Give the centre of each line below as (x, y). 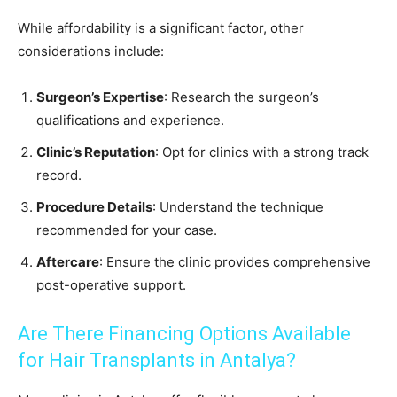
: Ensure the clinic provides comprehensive (235, 262)
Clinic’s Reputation (96, 152)
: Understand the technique (238, 207)
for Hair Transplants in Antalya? (157, 361)
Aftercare (68, 262)
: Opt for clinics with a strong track (262, 152)
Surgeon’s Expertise (100, 97)
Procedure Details (94, 207)
